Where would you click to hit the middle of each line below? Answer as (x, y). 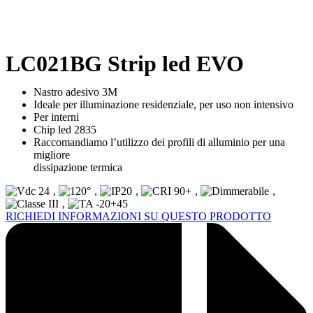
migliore (52, 154)
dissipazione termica (78, 167)
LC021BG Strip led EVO (125, 63)
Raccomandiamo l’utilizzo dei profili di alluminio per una (159, 142)
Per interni (56, 117)
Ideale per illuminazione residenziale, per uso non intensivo (163, 104)
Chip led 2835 (65, 129)
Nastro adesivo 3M (75, 92)
